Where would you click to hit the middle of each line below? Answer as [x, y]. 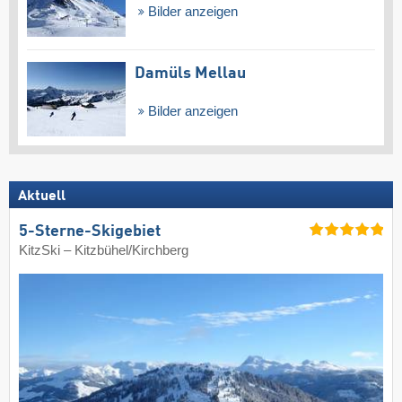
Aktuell [42, 196]
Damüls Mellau [190, 73]
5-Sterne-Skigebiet [90, 231]
